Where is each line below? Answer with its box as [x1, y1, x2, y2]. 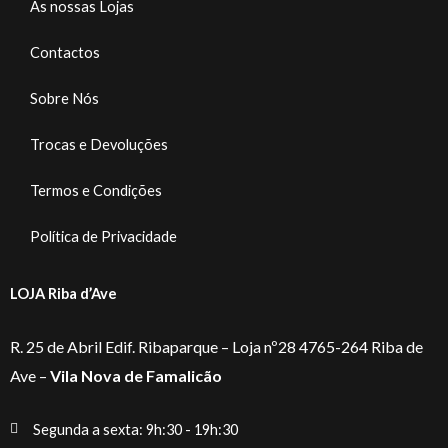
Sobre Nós [30, 89, 99, 107]
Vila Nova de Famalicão [50, 366, 222, 386]
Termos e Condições [30, 181, 162, 199]
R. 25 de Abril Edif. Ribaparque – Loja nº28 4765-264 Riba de [10, 337, 423, 357]
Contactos [30, 43, 100, 61]
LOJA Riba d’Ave [10, 284, 117, 302]
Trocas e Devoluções [30, 135, 168, 153]
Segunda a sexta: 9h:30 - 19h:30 [32, 420, 238, 438]
